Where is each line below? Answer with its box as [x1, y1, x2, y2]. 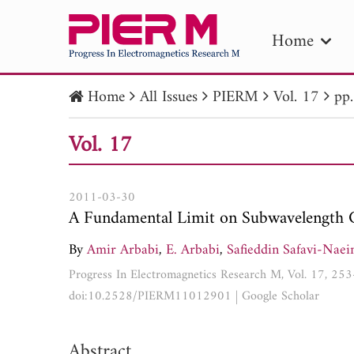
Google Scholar [242, 284, 319, 307]
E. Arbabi [166, 237, 220, 262]
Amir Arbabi [87, 237, 159, 262]
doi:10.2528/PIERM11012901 [69, 284, 232, 307]
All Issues [140, 84, 198, 111]
